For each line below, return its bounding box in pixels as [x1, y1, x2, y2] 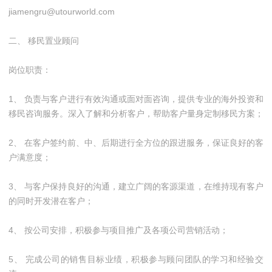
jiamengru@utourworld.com [8, 7, 115, 16]
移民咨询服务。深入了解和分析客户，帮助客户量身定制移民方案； [8, 109, 263, 118]
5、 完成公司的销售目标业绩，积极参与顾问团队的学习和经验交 [8, 254, 263, 264]
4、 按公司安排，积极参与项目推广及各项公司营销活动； [8, 225, 228, 235]
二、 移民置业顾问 [8, 36, 79, 46]
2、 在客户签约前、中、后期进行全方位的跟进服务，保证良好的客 [8, 138, 263, 148]
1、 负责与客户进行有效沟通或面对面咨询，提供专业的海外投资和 [8, 94, 263, 104]
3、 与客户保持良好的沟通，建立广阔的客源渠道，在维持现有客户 [8, 182, 263, 191]
